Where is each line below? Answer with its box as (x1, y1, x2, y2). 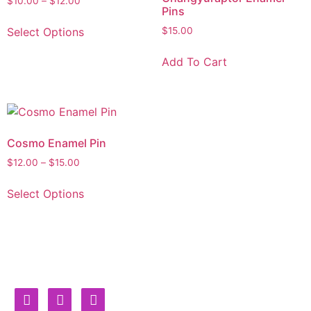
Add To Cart (161, 54, 227, 69)
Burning (119, 264, 259, 305)
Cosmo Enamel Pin (7, 135, 106, 150)
